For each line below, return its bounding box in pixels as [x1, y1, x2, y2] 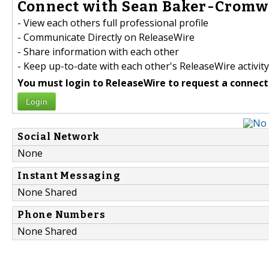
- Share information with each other [17, 45, 179, 59]
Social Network [17, 131, 100, 143]
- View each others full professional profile [17, 16, 208, 30]
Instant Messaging [17, 170, 121, 182]
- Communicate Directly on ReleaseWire [17, 31, 195, 44]
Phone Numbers [17, 209, 106, 221]
